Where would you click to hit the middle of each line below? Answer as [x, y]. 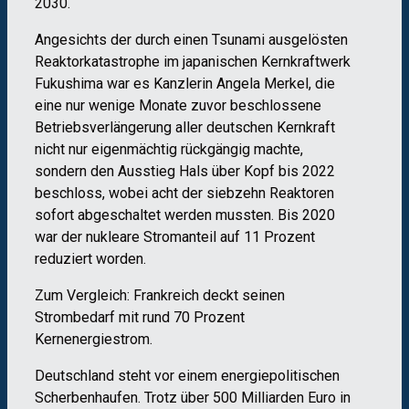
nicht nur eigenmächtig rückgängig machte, [169, 149]
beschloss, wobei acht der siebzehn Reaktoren [184, 193]
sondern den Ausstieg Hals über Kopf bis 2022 [185, 171]
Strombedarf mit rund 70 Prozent [140, 317]
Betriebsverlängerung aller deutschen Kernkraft [185, 127]
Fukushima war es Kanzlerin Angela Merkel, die [185, 83]
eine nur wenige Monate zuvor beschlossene [178, 105]
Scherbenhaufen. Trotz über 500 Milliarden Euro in [193, 397]
